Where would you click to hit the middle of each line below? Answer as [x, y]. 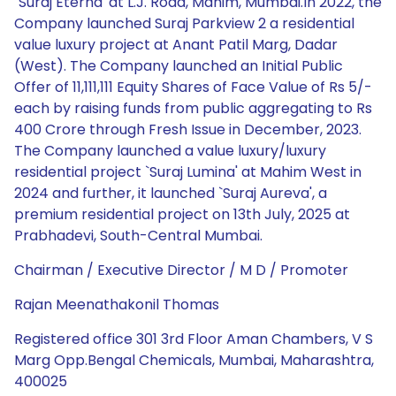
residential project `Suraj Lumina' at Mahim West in [188, 172]
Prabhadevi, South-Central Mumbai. [138, 236]
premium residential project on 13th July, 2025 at [182, 214]
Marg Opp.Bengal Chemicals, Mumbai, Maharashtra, [194, 360]
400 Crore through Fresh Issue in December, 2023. [188, 129]
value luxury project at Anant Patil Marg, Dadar [176, 45]
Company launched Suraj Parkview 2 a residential [184, 23]
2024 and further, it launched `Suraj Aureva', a [171, 193]
